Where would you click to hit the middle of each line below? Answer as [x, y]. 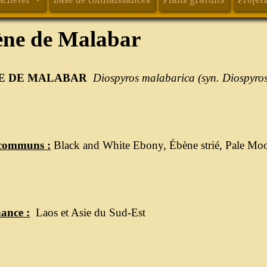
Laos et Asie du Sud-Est [88, 212]
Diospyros [116, 77]
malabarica [169, 77]
